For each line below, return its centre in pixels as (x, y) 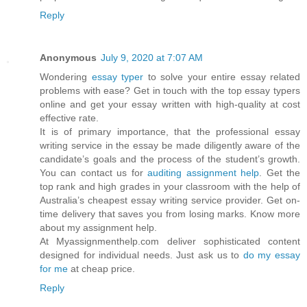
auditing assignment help (204, 172)
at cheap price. (101, 268)
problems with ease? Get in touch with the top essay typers (170, 90)
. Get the (280, 172)
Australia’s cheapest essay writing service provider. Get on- (170, 200)
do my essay (272, 255)
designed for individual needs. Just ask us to (142, 255)
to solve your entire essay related (222, 76)
